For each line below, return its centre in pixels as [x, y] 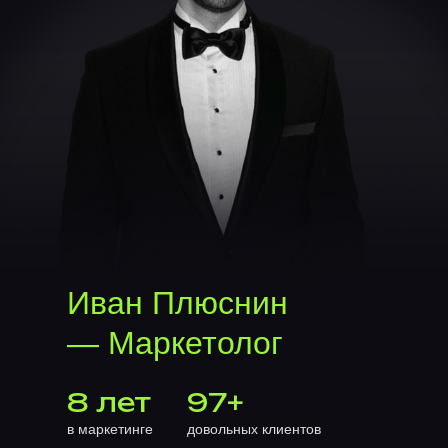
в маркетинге [110, 429]
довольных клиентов [254, 429]
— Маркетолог [175, 343]
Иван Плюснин [177, 303]
